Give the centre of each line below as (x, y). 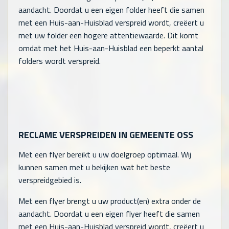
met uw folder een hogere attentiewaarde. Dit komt (108, 35)
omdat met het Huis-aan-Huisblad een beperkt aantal (111, 48)
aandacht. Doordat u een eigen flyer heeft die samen (109, 213)
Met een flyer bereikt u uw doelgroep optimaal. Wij (105, 154)
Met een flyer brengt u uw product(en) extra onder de (110, 201)
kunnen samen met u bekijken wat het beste (94, 167)
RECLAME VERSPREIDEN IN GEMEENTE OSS (106, 134)
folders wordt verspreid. (60, 61)
